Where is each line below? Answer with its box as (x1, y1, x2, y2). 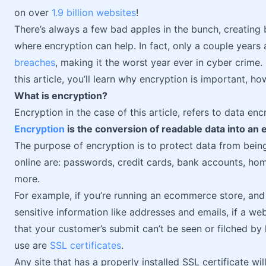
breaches (14, 56, 55, 68)
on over (14, 7, 52, 18)
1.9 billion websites (52, 7, 136, 18)
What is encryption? (14, 90, 107, 102)
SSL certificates (50, 239, 121, 251)
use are (14, 239, 50, 251)
